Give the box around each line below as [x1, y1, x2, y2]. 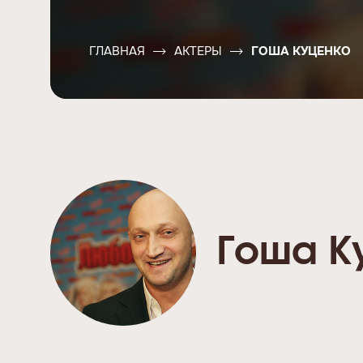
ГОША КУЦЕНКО [251, 43, 351, 59]
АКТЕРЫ [174, 43, 222, 59]
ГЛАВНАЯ [89, 43, 145, 59]
